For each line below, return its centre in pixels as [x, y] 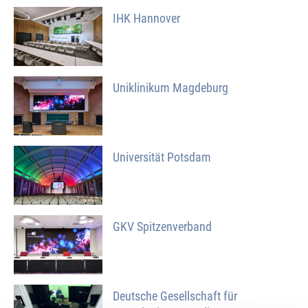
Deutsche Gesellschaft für [175, 296]
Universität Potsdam [162, 157]
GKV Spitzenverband [163, 227]
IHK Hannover [147, 18]
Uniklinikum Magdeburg [171, 87]
